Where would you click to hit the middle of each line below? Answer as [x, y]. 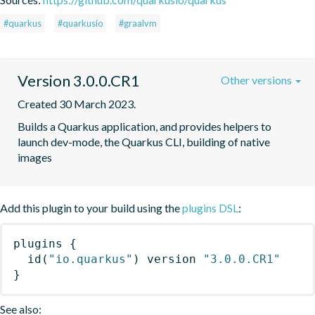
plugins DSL [210, 207]
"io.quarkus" [91, 259]
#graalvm [138, 23]
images [35, 157]
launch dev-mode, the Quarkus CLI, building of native [144, 141]
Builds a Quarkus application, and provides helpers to [144, 126]
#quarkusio [80, 23]
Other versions [257, 79]
